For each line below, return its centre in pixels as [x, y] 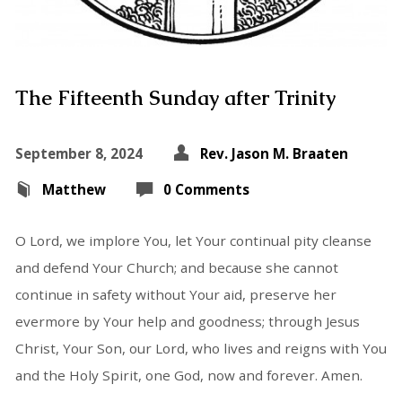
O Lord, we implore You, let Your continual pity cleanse [193, 241]
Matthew [74, 190]
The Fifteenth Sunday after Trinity [175, 99]
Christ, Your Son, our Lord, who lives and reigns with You [201, 349]
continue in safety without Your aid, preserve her [175, 295]
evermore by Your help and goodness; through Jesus [187, 322]
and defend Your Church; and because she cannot [176, 268]
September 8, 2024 [79, 154]
